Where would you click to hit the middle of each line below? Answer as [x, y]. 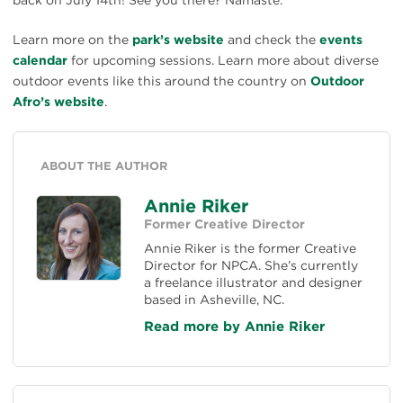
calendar [40, 60]
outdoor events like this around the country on [161, 81]
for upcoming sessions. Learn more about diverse [223, 60]
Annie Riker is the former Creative [250, 248]
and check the [272, 39]
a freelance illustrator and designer [253, 282]
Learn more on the [72, 39]
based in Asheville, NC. [214, 299]
